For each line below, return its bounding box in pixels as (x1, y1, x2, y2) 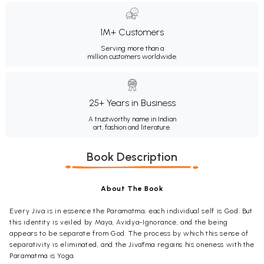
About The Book (101, 184, 163, 193)
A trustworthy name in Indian (88, 114, 176, 123)
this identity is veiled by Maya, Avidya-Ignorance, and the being (9, 217, 228, 226)
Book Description (87, 149, 177, 164)
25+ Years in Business (88, 97, 176, 108)
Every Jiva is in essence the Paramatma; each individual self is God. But (9, 206, 253, 215)
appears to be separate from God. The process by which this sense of (9, 229, 249, 237)
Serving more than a (100, 44, 164, 52)
